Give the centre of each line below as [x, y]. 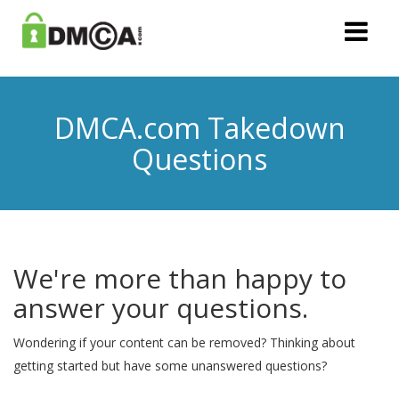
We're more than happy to [180, 278]
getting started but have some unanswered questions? [170, 366]
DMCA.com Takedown [199, 128]
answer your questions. [161, 308]
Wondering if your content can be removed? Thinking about [184, 342]
